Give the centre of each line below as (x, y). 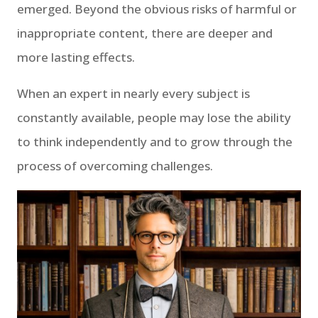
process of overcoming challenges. (115, 165)
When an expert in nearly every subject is (133, 93)
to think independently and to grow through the (155, 141)
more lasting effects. (76, 57)
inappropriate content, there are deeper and (145, 33)
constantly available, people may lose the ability (154, 117)
